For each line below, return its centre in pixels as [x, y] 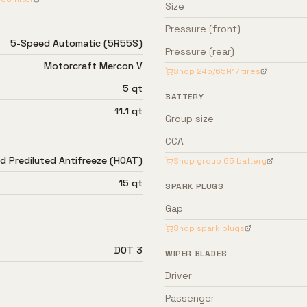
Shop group [198, 161]
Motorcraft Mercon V [93, 66]
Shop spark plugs [209, 228]
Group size [189, 119]
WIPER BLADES [196, 254]
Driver [179, 275]
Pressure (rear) [200, 51]
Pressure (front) [203, 29]
